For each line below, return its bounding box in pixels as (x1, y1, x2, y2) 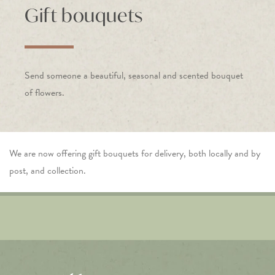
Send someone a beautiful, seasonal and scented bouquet (25, 68, 243, 83)
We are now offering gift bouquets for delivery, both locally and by (9, 146, 260, 161)
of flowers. (25, 85, 64, 101)
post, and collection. (9, 163, 86, 179)
